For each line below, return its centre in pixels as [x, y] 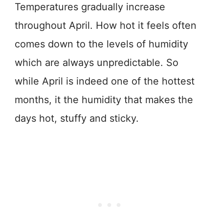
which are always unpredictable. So [97, 62]
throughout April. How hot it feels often [106, 25]
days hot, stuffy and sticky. [77, 118]
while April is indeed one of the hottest [105, 81]
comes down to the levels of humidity [101, 44]
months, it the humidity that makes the [104, 99]
